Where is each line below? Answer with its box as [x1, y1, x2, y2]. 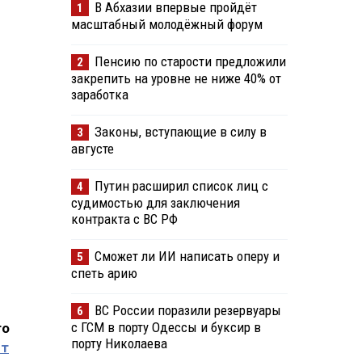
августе [70, 141, 114, 158]
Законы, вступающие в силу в [94, 124, 267, 141]
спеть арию [70, 265, 137, 282]
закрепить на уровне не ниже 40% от [70, 70, 281, 87]
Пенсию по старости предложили [94, 53, 286, 70]
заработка [70, 86, 128, 103]
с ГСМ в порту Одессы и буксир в [70, 319, 261, 336]
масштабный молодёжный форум [70, 16, 263, 33]
